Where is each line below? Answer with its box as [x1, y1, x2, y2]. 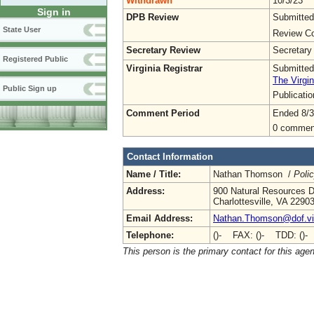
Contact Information [127, 151, 213, 162]
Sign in [36, 6, 71, 18]
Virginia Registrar [126, 62, 203, 74]
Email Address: [126, 212, 193, 224]
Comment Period [126, 107, 200, 118]
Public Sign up [3, 84, 57, 93]
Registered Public [3, 55, 68, 64]
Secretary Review [126, 44, 200, 55]
